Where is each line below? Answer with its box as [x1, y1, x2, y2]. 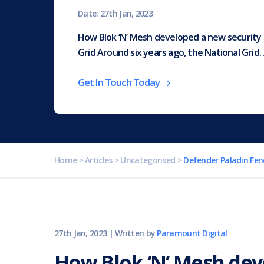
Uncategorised [120, 154, 176, 166]
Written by [115, 227, 157, 239]
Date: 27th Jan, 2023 [78, 8, 153, 19]
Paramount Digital [157, 227, 227, 239]
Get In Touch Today [78, 75, 160, 90]
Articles [85, 154, 113, 166]
